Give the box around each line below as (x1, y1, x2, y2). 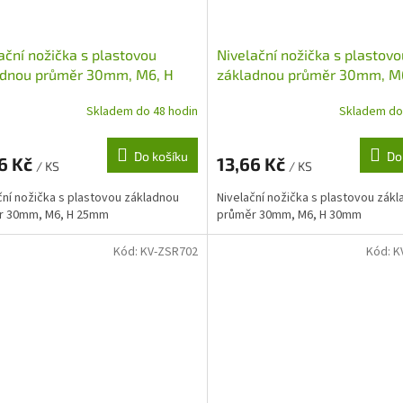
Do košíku (133, 148, 188, 165)
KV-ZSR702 (139, 243, 198, 262)
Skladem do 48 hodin (85, 102, 198, 121)
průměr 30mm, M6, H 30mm (216, 206, 362, 225)
